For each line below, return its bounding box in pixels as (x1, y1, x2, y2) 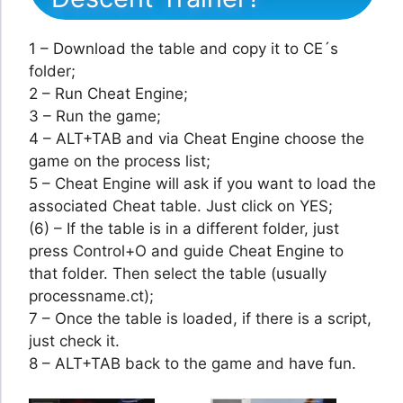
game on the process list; (29, 152, 210, 171)
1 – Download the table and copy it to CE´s (29, 40, 338, 58)
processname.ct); (29, 287, 154, 306)
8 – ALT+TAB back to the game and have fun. (29, 354, 356, 373)
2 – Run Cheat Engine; (29, 85, 188, 103)
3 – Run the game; (29, 107, 161, 126)
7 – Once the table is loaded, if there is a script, (29, 309, 372, 328)
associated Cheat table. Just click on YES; (29, 197, 333, 216)
